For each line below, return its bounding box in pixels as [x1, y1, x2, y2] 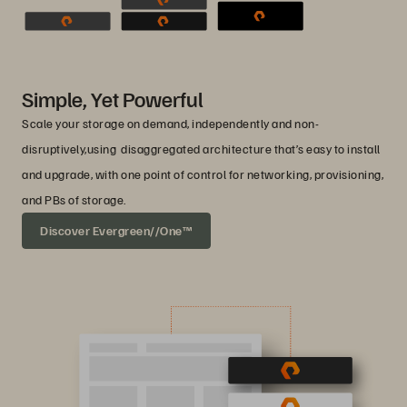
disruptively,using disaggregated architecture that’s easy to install [22, 140, 381, 156]
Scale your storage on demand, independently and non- [22, 114, 319, 131]
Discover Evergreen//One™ [40, 222, 193, 238]
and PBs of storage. [22, 191, 126, 207]
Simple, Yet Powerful [22, 84, 203, 112]
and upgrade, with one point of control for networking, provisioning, [22, 165, 383, 182]
